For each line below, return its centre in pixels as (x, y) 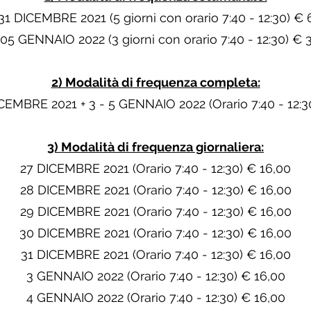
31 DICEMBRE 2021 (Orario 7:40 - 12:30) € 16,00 (155, 254)
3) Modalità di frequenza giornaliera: (155, 147)
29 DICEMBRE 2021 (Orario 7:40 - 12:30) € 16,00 (155, 211)
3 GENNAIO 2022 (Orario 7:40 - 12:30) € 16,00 (155, 276)
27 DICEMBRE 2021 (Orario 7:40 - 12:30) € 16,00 (155, 168)
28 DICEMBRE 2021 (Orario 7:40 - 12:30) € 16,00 (155, 190)
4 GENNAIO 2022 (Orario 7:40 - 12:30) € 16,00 (155, 297)
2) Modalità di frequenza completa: (155, 82)
